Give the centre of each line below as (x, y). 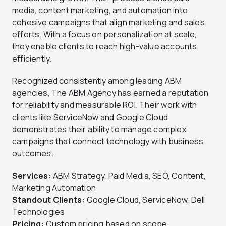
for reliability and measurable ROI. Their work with (105, 105)
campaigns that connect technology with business (108, 141)
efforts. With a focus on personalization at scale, (105, 34)
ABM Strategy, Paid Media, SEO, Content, (128, 175)
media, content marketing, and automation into (100, 10)
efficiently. (32, 58)
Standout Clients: (49, 200)
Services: (32, 175)
